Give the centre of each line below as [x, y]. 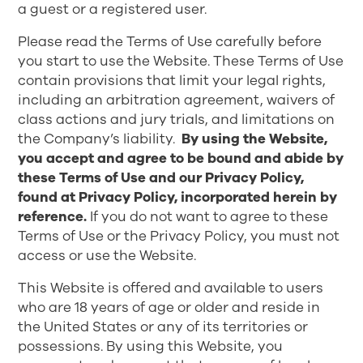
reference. [53, 217]
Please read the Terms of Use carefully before [170, 42]
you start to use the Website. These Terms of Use [181, 61]
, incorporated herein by [256, 197]
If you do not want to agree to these [208, 217]
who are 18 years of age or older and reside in [169, 307]
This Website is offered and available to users [171, 288]
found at [49, 197]
